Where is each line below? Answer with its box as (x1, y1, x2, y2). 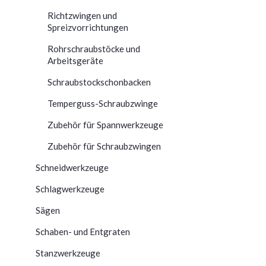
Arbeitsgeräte (47, 55, 103, 66)
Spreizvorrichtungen (47, 21, 128, 33)
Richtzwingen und (47, 9, 117, 21)
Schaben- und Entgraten (36, 226, 130, 237)
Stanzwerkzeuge (36, 247, 100, 258)
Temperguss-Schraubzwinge (47, 97, 158, 109)
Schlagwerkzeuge (36, 183, 104, 194)
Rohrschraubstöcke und (47, 43, 140, 54)
